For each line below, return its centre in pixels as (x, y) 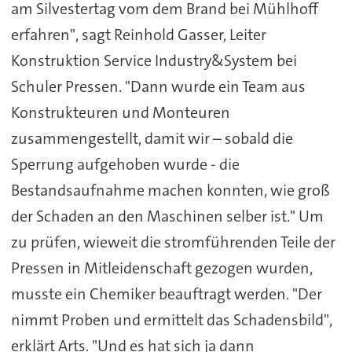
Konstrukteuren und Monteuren (120, 113)
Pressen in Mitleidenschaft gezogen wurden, (161, 268)
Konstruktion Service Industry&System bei (154, 61)
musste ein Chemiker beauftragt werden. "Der (166, 294)
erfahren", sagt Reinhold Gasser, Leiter (138, 35)
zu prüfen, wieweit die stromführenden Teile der (173, 242)
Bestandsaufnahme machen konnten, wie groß (170, 191)
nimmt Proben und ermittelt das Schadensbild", (171, 320)
